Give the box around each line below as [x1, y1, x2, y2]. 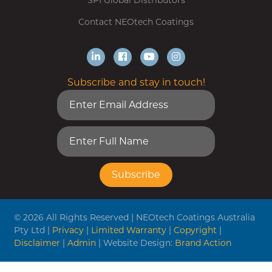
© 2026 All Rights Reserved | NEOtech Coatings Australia [14, 212, 255, 223]
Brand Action [175, 237, 231, 248]
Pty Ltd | [14, 225, 52, 236]
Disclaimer [14, 237, 60, 248]
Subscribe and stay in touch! [67, 76, 205, 88]
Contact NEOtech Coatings [78, 16, 194, 27]
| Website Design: [96, 237, 175, 248]
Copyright [174, 225, 217, 236]
